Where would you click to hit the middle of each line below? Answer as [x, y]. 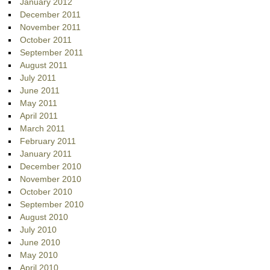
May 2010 [39, 255]
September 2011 [52, 53]
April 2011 [39, 116]
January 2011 [46, 154]
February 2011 [48, 141]
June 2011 [40, 91]
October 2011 [46, 40]
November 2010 [51, 179]
